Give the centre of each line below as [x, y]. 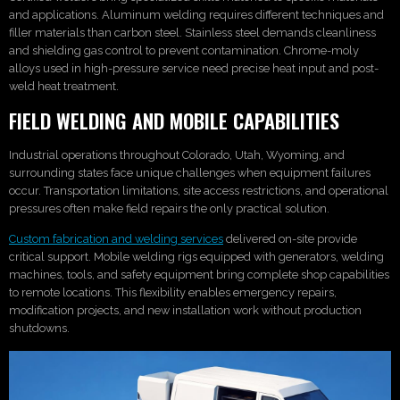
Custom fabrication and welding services [116, 239]
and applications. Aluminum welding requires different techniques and [196, 15]
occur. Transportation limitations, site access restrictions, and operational [199, 190]
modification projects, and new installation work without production [185, 311]
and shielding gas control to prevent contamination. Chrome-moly [184, 51]
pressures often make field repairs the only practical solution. [169, 208]
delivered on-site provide [290, 239]
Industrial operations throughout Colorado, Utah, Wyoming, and [177, 154]
